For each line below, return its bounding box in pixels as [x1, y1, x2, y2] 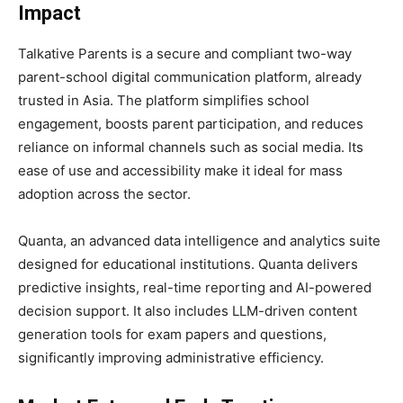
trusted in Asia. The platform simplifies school [18, 92, 309, 110]
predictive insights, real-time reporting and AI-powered [18, 279, 372, 297]
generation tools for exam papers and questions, [18, 326, 327, 344]
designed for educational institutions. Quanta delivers [18, 255, 358, 273]
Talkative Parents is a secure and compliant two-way [18, 45, 352, 63]
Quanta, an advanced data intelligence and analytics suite [18, 232, 381, 250]
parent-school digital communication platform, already [18, 68, 362, 86]
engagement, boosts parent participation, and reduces [18, 115, 363, 133]
